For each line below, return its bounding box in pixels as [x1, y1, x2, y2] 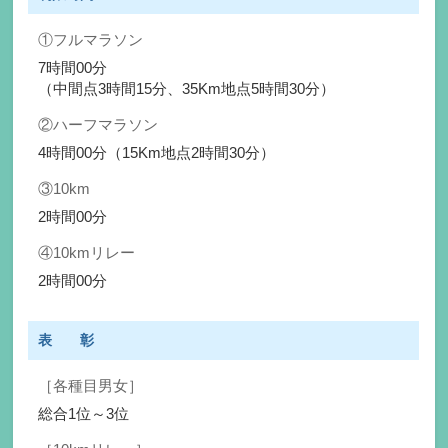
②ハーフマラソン [38, 115, 159, 133]
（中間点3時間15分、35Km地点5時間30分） [38, 79, 336, 97]
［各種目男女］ [38, 376, 144, 394]
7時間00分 [38, 58, 108, 76]
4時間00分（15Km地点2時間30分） [38, 143, 276, 161]
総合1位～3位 [38, 404, 130, 422]
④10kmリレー [38, 243, 136, 261]
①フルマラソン [38, 30, 144, 48]
